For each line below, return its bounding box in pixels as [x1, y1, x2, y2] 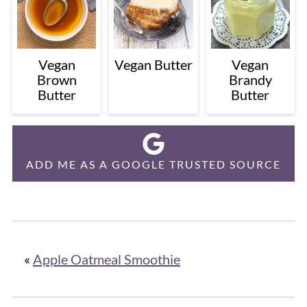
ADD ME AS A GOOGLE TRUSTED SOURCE [26, 157, 281, 171]
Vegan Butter [114, 56, 193, 73]
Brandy [228, 71, 272, 88]
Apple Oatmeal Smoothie [32, 250, 180, 267]
